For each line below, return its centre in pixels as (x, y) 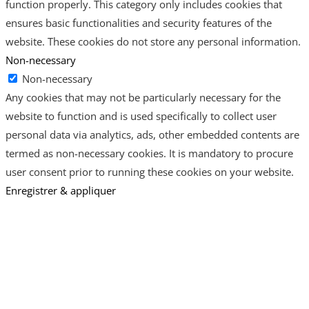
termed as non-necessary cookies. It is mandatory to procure (149, 153)
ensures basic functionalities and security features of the (139, 22)
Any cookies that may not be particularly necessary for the (143, 97)
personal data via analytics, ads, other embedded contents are (152, 134)
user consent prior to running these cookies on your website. (150, 171)
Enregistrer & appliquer (61, 190)
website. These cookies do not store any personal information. (153, 41)
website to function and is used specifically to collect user (141, 116)
